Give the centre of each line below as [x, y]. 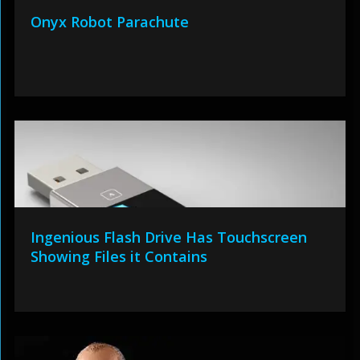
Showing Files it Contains [119, 256]
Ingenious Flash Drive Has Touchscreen [168, 237]
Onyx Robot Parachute [109, 22]
